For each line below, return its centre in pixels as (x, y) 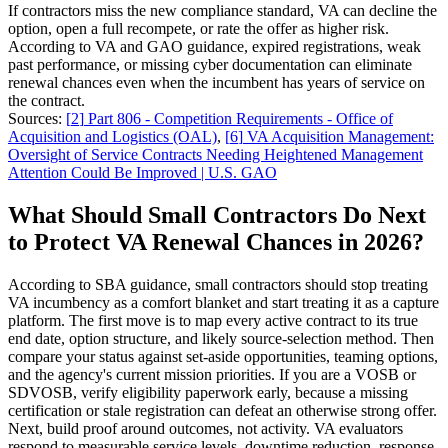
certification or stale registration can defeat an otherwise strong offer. (222, 410)
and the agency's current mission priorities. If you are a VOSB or (212, 374)
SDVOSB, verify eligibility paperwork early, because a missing (208, 392)
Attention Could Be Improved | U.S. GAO (142, 173)
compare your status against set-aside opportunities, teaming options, (223, 356)
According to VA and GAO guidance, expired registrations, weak (214, 47)
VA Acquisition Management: (340, 137)
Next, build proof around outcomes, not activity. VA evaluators (205, 428)
